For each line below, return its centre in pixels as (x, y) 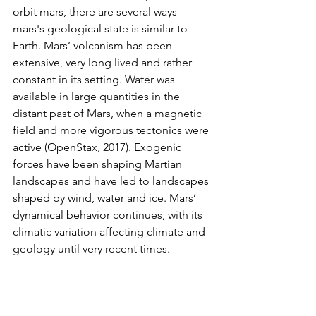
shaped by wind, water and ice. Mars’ (106, 198)
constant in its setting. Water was (95, 80)
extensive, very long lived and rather (104, 63)
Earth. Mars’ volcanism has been (94, 46)
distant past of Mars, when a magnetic (109, 114)
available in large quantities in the (98, 97)
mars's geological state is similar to (102, 29)
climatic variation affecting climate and (110, 232)
